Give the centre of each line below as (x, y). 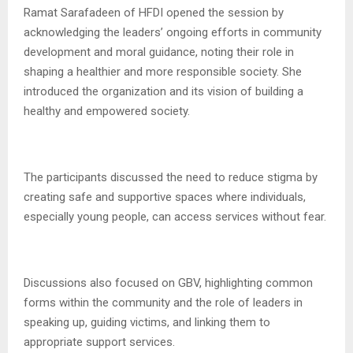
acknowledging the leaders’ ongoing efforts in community (173, 32)
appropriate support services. (99, 342)
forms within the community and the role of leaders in (163, 302)
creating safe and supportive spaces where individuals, (165, 197)
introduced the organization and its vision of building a (163, 91)
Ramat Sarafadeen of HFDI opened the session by (154, 12)
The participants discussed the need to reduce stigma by (171, 177)
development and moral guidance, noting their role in (159, 52)
